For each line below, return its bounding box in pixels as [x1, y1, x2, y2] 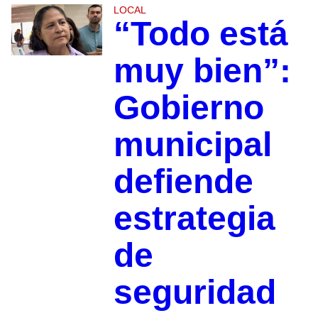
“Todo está [113, 15, 288, 53]
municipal [113, 126, 272, 164]
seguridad [113, 273, 276, 312]
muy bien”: [113, 52, 291, 90]
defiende [113, 163, 253, 201]
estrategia [113, 199, 275, 238]
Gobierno [113, 89, 264, 127]
